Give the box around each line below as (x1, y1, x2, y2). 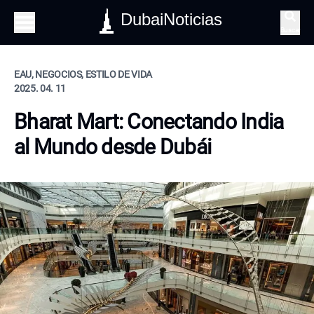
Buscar (280, 25, 300, 34)
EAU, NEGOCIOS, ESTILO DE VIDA (14, 69, 152, 80)
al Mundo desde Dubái (14, 135, 211, 159)
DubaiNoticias (121, 10, 223, 29)
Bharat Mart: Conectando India (14, 109, 284, 134)
